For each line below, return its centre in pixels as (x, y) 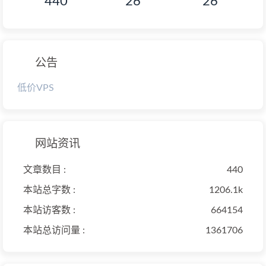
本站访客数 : (49, 210)
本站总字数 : (49, 190)
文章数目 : (45, 170)
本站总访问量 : (54, 231)
